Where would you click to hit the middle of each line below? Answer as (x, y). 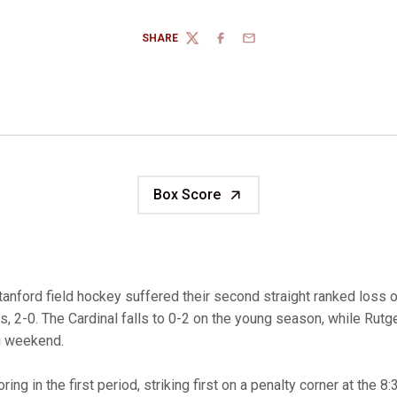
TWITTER (208, 45)
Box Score (187, 195)
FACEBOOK (241, 45)
